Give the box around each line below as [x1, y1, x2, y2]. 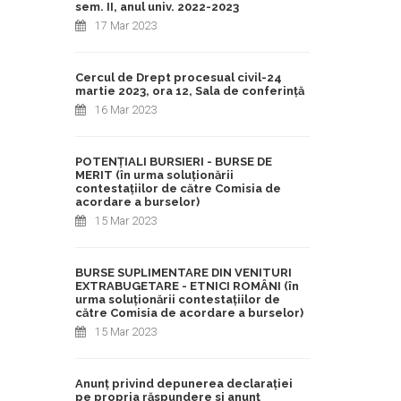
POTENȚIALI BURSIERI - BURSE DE [74, 155, 272, 169]
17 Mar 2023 [94, 19, 157, 33]
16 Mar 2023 [94, 103, 157, 117]
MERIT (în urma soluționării [74, 168, 234, 183]
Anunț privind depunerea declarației [74, 377, 293, 391]
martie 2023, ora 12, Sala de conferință [74, 84, 304, 98]
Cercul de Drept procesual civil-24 [74, 71, 282, 85]
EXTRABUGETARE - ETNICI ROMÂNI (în [74, 279, 299, 294]
